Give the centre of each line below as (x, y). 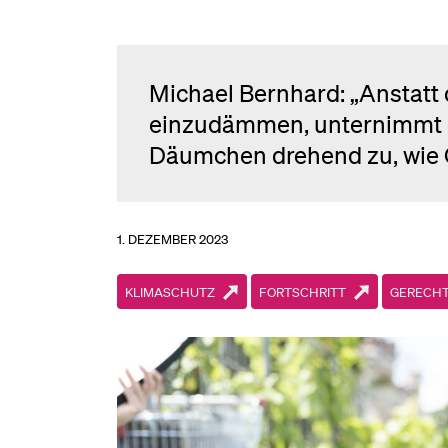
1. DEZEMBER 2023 (172, 238)
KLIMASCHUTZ (170, 291)
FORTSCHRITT (302, 291)
